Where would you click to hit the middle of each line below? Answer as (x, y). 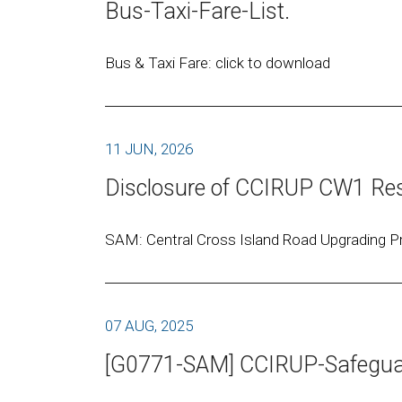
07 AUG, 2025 (149, 326)
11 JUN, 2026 (149, 149)
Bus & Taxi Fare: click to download (221, 63)
